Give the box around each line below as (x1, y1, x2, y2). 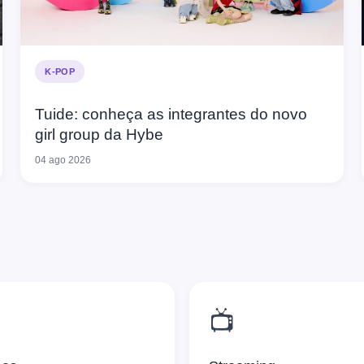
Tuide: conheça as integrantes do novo (35, 106, 308, 123)
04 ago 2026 (35, 154, 92, 167)
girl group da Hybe (35, 126, 164, 144)
